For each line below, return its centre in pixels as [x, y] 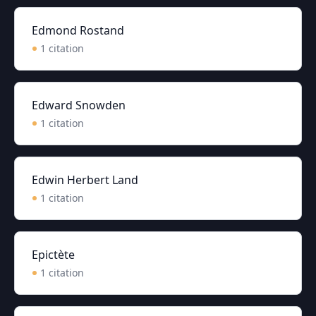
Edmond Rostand [78, 30]
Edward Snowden [79, 105]
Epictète [53, 255]
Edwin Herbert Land [85, 180]
